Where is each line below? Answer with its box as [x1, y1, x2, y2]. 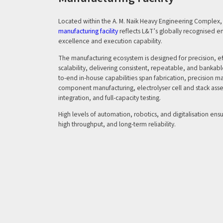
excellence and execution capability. [58, 36, 162, 46]
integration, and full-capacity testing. [58, 93, 161, 103]
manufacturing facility [58, 26, 118, 36]
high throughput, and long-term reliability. [58, 119, 176, 129]
